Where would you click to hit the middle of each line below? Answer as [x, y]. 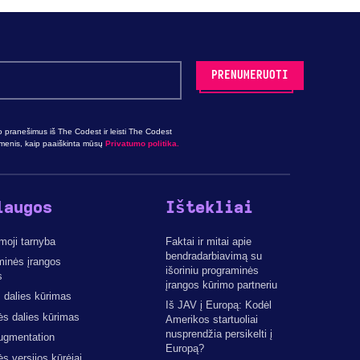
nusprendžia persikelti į [219, 333]
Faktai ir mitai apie [208, 241]
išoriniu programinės [212, 270]
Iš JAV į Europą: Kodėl [218, 305]
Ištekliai [209, 208]
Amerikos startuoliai [211, 319]
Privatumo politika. [143, 143]
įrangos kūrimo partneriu [221, 284]
